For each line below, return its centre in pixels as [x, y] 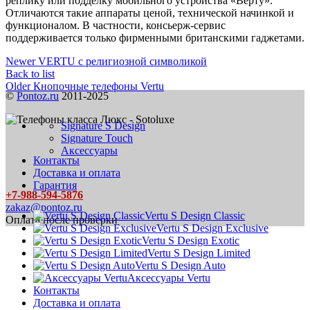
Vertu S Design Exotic [191, 240]
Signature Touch [97, 138]
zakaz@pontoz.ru [44, 207]
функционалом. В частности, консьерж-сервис [116, 25]
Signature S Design [103, 125]
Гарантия [55, 185]
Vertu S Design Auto [180, 265]
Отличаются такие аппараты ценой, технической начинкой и [150, 12]
